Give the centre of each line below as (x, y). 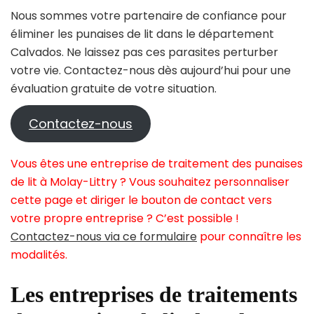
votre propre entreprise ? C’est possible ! (125, 219)
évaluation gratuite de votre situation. (114, 89)
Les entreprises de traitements (154, 295)
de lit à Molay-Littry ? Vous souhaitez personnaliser (150, 182)
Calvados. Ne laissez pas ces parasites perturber (144, 53)
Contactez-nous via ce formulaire (104, 237)
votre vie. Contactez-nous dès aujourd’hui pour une (151, 71)
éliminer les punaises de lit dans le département (142, 34)
